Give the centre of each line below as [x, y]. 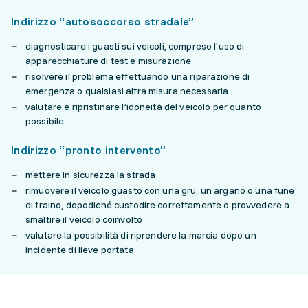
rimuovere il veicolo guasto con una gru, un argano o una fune [160, 190]
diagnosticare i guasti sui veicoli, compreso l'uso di [135, 46]
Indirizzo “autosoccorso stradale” [103, 21]
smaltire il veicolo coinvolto [84, 219]
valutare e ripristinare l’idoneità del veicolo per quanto [143, 107]
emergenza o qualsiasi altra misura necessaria [127, 91]
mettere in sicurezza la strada [91, 175]
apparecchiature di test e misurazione [109, 60]
